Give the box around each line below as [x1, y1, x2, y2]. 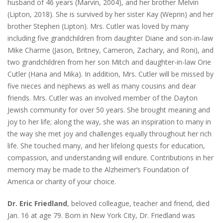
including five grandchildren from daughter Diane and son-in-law [7, 33, 213, 43]
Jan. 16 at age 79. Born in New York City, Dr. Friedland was [7, 211, 195, 221]
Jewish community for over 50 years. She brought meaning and [7, 105, 210, 115]
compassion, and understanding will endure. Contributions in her [7, 153, 214, 163]
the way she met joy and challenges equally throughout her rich [7, 129, 212, 139]
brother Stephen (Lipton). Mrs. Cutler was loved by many [7, 21, 189, 31]
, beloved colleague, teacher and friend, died [67, 199, 210, 209]
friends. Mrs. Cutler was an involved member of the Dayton [7, 93, 198, 103]
